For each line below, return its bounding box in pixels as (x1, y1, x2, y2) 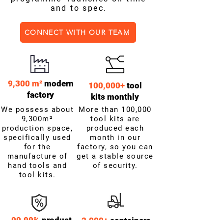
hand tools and (8, 161, 67, 170)
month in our (90, 133, 140, 142)
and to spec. (50, 3, 107, 13)
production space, (1, 124, 73, 133)
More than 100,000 (79, 105, 152, 114)
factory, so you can (77, 142, 153, 151)
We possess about (1, 105, 74, 114)
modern (44, 79, 74, 88)
